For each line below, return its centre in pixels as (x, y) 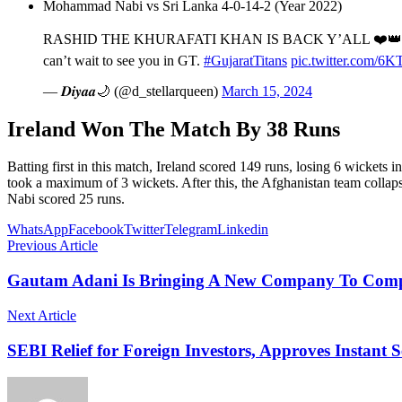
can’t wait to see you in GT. (123, 60)
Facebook (96, 230)
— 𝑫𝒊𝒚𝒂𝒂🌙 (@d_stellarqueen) (132, 91)
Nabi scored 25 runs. (66, 199)
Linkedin (243, 230)
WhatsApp (38, 230)
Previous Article (52, 246)
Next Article (42, 315)
